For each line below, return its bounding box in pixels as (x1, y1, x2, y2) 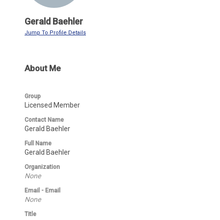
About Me (25, 63, 61, 73)
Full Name (25, 140, 52, 147)
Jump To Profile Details (25, 29, 86, 36)
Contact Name (25, 116, 64, 123)
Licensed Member (25, 101, 80, 109)
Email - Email (25, 187, 60, 194)
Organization (25, 164, 60, 170)
